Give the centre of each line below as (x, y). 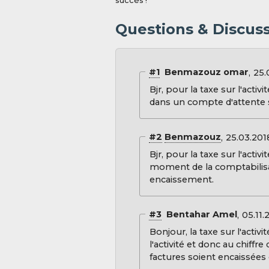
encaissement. (181, 180)
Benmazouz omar (204, 72)
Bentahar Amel (199, 215)
